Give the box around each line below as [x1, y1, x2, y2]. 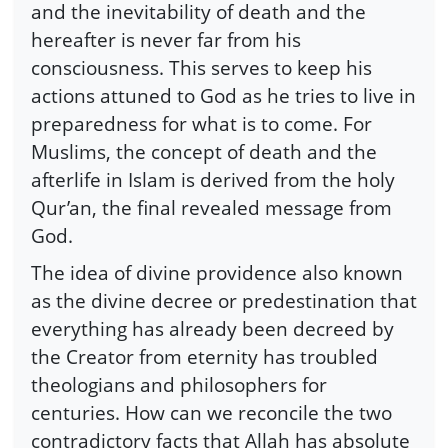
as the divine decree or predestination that [31, 287, 417, 315]
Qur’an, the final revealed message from [31, 193, 392, 221]
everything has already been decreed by [31, 315, 394, 343]
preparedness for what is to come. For [31, 109, 372, 137]
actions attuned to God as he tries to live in [31, 81, 416, 109]
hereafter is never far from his [31, 25, 301, 53]
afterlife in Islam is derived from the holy [31, 165, 395, 193]
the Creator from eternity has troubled [31, 343, 378, 371]
